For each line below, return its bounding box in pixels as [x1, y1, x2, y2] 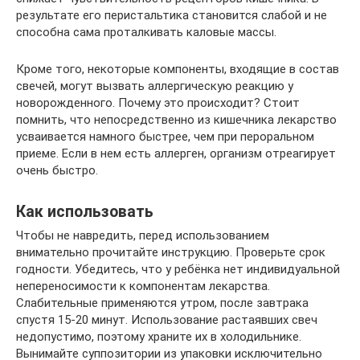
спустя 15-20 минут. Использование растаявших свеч [16, 313, 317, 328]
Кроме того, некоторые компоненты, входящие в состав [16, 62, 339, 77]
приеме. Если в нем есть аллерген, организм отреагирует [16, 146, 336, 162]
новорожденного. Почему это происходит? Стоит [16, 96, 300, 111]
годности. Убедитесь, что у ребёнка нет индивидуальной [16, 262, 340, 277]
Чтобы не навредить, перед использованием [16, 228, 269, 243]
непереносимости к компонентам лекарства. [16, 279, 270, 294]
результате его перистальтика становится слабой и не [16, 8, 327, 23]
